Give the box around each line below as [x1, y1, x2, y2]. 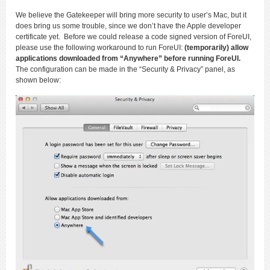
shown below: [16, 76, 61, 85]
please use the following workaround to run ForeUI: [16, 43, 184, 52]
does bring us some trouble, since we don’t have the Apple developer [16, 22, 241, 31]
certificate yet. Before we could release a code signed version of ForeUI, [16, 33, 251, 42]
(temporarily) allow [184, 43, 248, 52]
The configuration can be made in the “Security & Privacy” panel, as [16, 65, 235, 74]
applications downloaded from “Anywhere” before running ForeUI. [16, 54, 240, 63]
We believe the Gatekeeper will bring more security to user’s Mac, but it [16, 11, 246, 20]
